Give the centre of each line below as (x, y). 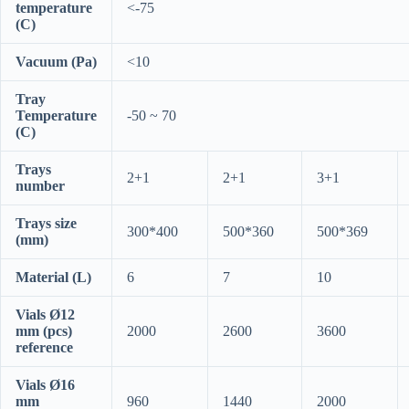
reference (44, 348)
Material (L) (53, 278)
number (40, 186)
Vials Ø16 (45, 385)
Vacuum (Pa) (56, 62)
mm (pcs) (44, 331)
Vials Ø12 (45, 315)
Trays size (46, 224)
